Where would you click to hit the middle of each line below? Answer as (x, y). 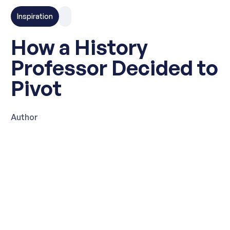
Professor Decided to (114, 68)
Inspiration (35, 16)
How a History (79, 47)
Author (24, 117)
